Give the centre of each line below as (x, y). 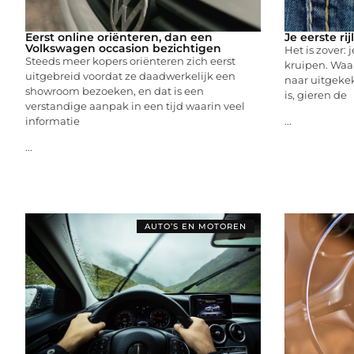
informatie (53, 121)
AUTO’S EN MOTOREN (195, 226)
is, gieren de (315, 94)
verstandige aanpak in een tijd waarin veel (135, 105)
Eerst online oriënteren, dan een (119, 37)
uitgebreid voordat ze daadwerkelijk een (130, 75)
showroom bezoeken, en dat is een (115, 90)
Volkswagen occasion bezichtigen (123, 48)
